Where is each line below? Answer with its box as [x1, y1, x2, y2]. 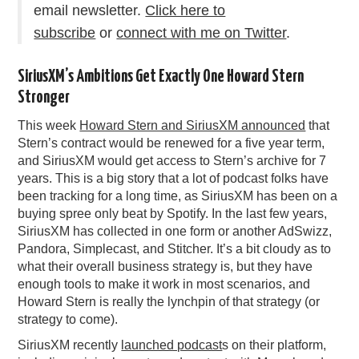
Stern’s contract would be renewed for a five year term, [18, 136, 325, 151]
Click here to [145, 2, 226, 19]
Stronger [18, 90, 71, 107]
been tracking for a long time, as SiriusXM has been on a [18, 189, 338, 204]
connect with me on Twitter [116, 25, 287, 42]
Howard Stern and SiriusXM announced [79, 119, 306, 133]
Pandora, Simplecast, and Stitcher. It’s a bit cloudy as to [18, 242, 332, 256]
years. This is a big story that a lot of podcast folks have [18, 171, 329, 186]
